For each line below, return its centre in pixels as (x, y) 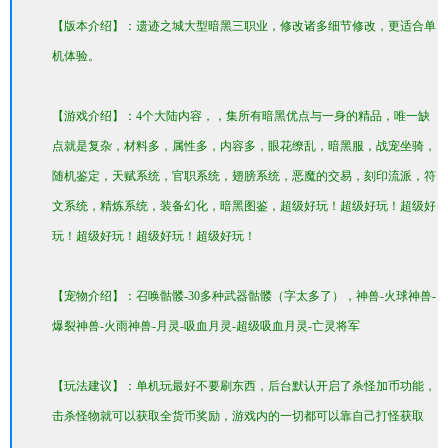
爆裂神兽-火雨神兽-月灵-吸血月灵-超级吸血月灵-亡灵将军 (206, 326)
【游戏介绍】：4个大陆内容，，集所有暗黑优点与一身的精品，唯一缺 (241, 116)
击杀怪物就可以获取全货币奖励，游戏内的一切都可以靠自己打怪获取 (238, 416)
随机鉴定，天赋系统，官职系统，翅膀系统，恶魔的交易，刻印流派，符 (244, 176)
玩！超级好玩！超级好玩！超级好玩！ (154, 236)
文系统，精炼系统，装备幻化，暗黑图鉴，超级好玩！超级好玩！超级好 (244, 206)
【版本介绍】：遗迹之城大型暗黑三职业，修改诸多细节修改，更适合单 (244, 26)
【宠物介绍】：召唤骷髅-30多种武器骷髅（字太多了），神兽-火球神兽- (244, 296)
